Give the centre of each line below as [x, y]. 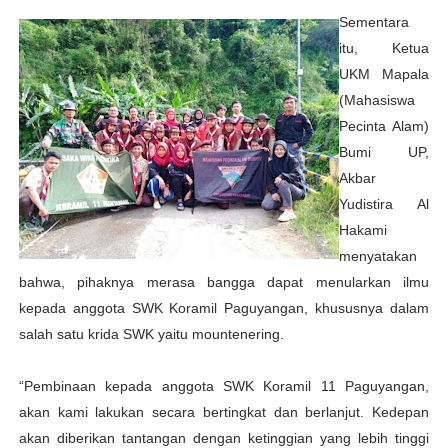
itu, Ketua [384, 48]
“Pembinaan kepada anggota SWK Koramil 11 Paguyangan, [224, 386]
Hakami [362, 230]
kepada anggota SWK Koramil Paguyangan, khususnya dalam [224, 308]
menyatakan [377, 256]
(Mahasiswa [376, 100]
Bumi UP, [384, 152]
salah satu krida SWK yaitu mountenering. [151, 334]
